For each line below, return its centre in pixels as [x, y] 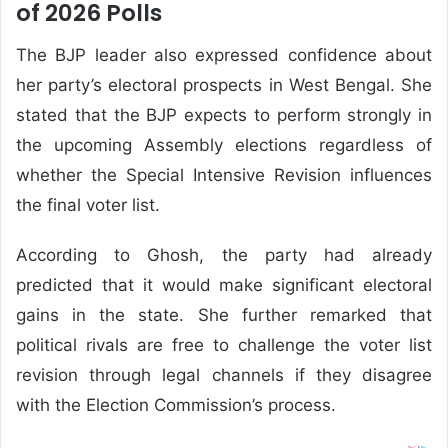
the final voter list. [88, 205]
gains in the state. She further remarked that [224, 315]
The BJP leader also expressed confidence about [224, 55]
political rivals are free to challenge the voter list [224, 345]
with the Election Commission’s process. [176, 405]
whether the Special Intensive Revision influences [224, 175]
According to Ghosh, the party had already [224, 255]
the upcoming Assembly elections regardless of [224, 145]
